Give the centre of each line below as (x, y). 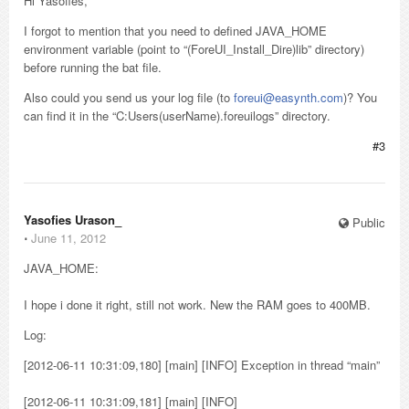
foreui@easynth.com (288, 97)
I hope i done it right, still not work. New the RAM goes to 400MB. (197, 304)
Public (367, 222)
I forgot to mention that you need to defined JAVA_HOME (175, 31)
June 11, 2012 (68, 238)
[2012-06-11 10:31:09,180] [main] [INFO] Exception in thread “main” (202, 365)
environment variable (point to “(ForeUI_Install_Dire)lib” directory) (194, 49)
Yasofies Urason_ (73, 220)
